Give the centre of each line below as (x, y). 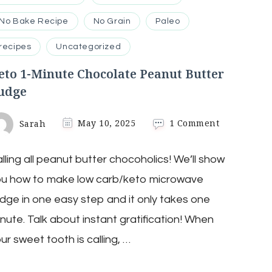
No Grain (112, 21)
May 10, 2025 (107, 123)
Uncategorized (89, 46)
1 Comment (194, 123)
